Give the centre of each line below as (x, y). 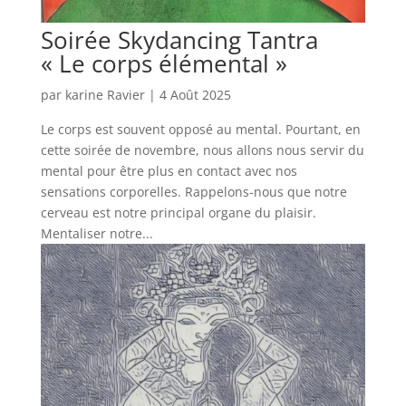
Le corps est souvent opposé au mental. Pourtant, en (200, 130)
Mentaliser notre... (97, 234)
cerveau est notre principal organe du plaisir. (178, 213)
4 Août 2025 (195, 95)
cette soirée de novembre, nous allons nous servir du (202, 150)
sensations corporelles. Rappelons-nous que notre (193, 192)
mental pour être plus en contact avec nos (169, 171)
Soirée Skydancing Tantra (179, 40)
